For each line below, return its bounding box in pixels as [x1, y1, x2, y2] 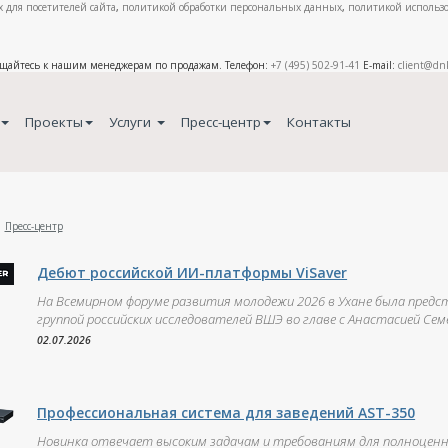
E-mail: [360, 58, 398, 72]
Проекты [24, 113, 83, 131]
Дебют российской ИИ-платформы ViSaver [37, 263, 348, 282]
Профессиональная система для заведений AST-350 [37, 403, 416, 422]
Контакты [286, 113, 351, 131]
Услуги [108, 113, 155, 131]
